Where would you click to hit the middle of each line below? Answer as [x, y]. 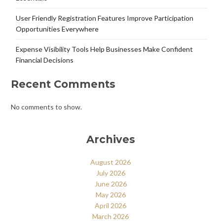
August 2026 [110, 162]
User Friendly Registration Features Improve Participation [104, 18]
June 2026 [110, 184]
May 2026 [110, 194]
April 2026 [110, 205]
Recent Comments [63, 84]
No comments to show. [46, 107]
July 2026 [110, 173]
